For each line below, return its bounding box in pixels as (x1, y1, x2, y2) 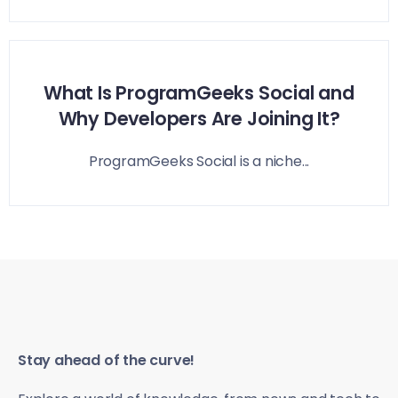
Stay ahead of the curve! (18, 349, 195, 370)
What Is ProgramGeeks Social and (44, 80, 354, 107)
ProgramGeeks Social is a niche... (88, 151, 310, 172)
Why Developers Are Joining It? (58, 106, 340, 132)
